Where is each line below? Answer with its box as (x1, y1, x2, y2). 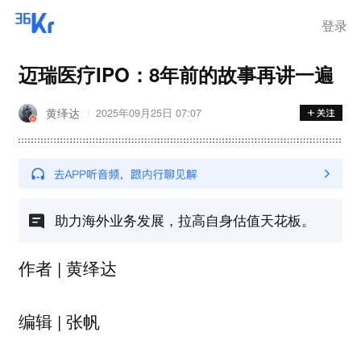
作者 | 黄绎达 (18, 255, 117, 280)
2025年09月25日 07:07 (95, 106, 201, 121)
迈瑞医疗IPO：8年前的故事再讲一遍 (18, 60, 334, 88)
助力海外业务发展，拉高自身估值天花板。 (54, 209, 315, 230)
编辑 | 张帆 (18, 309, 100, 334)
